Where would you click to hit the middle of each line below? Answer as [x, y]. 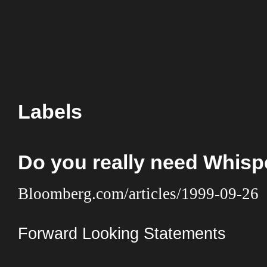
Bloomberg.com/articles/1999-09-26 [138, 194]
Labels [50, 112]
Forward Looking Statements [122, 234]
